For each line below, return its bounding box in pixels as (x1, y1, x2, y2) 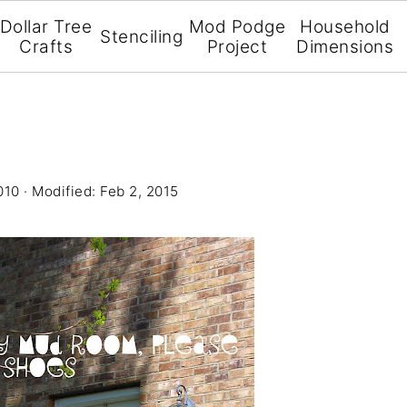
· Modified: (19, 183, 100, 200)
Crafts (19, 36, 74, 57)
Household (300, 16, 391, 37)
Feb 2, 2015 (100, 183, 179, 200)
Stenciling (100, 26, 184, 47)
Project (206, 36, 267, 57)
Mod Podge (188, 16, 285, 37)
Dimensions (296, 36, 394, 57)
